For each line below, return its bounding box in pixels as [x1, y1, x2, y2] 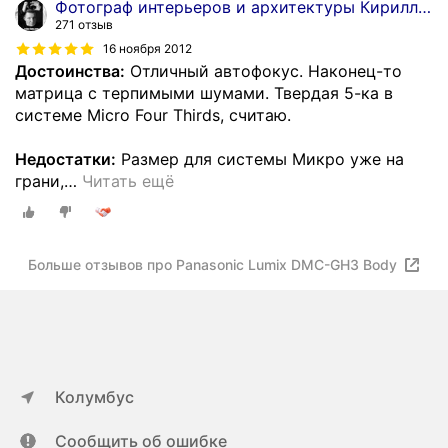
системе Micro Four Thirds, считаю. [15, 104, 291, 125]
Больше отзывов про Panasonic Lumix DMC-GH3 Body [28, 256, 397, 274]
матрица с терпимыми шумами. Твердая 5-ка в [15, 82, 393, 103]
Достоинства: [15, 60, 125, 81]
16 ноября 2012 [103, 41, 192, 57]
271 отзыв [55, 16, 113, 32]
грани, [15, 170, 64, 191]
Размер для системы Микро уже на [116, 148, 404, 169]
